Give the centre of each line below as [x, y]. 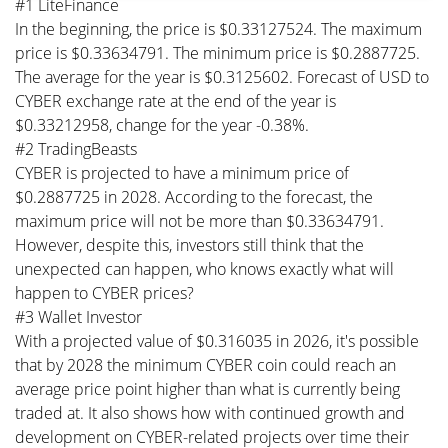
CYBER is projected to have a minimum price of [182, 172]
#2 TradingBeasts [76, 148]
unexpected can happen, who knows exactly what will [204, 268]
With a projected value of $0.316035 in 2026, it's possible [217, 340]
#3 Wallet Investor [78, 316]
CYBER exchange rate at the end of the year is [175, 100]
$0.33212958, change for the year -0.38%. [162, 124]
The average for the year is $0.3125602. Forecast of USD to [222, 76]
